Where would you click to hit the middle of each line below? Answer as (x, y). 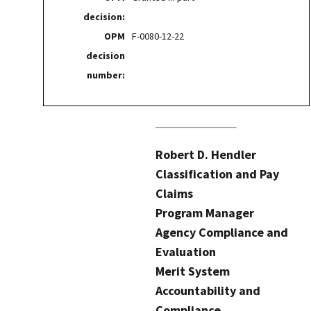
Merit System (193, 271)
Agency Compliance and (222, 232)
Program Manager (205, 212)
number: (106, 75)
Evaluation (186, 251)
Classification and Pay (217, 174)
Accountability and (208, 290)
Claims (174, 193)
